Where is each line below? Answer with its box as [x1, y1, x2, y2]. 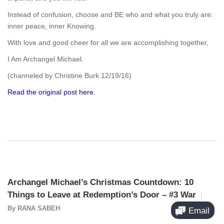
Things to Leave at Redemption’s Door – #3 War [7, 190, 196, 199]
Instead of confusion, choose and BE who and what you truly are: [7, 10, 213, 18]
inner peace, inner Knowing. [7, 22, 96, 30]
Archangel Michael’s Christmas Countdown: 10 [7, 177, 193, 187]
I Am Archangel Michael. [7, 55, 83, 63]
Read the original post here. [7, 88, 95, 96]
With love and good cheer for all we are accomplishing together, [7, 38, 208, 46]
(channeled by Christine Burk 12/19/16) [7, 71, 131, 79]
